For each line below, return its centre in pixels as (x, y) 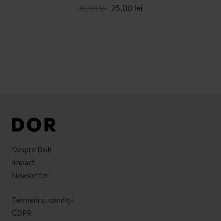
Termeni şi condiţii (43, 201)
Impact (23, 163)
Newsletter (31, 176)
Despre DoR (32, 150)
